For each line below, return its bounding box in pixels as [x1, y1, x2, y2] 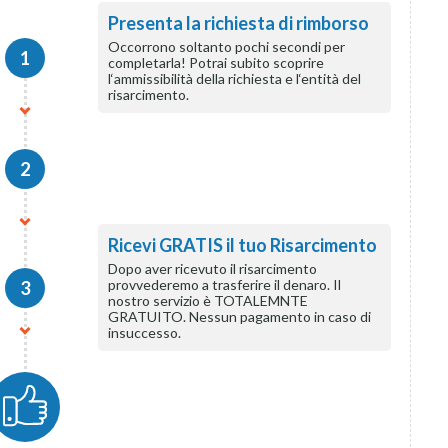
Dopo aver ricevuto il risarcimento [108, 260, 318, 277]
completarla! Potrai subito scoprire [108, 54, 325, 71]
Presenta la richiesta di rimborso [108, 12, 370, 34]
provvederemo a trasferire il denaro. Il [108, 276, 342, 293]
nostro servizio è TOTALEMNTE [108, 292, 309, 309]
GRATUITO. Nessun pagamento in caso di [108, 308, 372, 325]
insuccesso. [108, 324, 182, 341]
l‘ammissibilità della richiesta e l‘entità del [108, 70, 362, 87]
